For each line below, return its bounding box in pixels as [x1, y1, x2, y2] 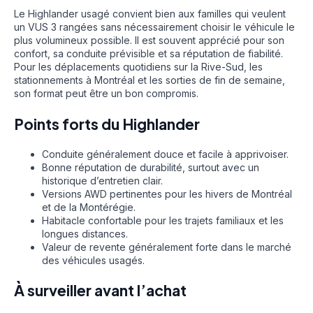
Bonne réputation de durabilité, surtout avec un [42, 161, 259, 173]
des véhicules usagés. [42, 254, 145, 266]
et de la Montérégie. [42, 201, 136, 213]
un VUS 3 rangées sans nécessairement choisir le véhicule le [14, 21, 295, 34]
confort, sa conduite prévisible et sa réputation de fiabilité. [14, 48, 283, 60]
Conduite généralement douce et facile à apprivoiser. [42, 147, 289, 160]
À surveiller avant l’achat [14, 281, 187, 300]
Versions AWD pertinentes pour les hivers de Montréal [42, 187, 292, 200]
